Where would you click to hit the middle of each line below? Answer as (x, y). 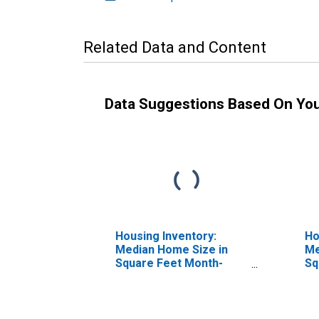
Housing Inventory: (166, 236)
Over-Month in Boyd (169, 276)
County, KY (144, 290)
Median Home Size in (172, 249)
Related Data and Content (175, 47)
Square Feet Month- (169, 263)
